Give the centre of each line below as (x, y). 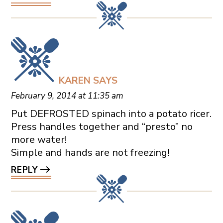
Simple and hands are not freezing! (90, 153)
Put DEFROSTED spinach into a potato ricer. (111, 114)
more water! (39, 140)
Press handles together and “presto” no (102, 127)
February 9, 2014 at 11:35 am (67, 96)
